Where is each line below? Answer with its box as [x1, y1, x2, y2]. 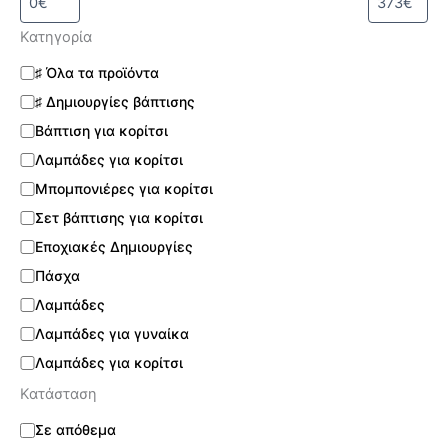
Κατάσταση [20, 385, 97, 404]
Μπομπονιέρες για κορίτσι [34, 180, 213, 198]
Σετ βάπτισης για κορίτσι [34, 209, 203, 227]
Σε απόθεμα [34, 421, 116, 439]
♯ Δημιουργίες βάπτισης [34, 93, 195, 111]
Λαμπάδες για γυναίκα [34, 325, 189, 343]
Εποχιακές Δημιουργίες [34, 238, 193, 256]
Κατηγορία [20, 28, 92, 47]
